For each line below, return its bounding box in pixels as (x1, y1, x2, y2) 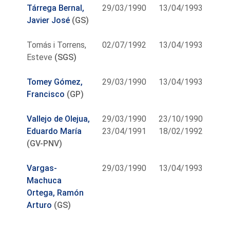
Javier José (27, 15, 70, 25)
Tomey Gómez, (27, 76, 83, 87)
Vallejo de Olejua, (27, 113, 90, 124)
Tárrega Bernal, (27, 3, 85, 13)
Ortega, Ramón (27, 187, 84, 198)
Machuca (27, 175, 62, 185)
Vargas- (27, 163, 57, 173)
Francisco (27, 89, 65, 99)
